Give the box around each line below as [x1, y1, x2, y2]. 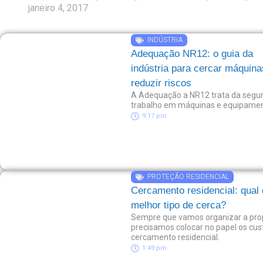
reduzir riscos [131, 77, 192, 89]
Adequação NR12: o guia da [131, 48, 254, 59]
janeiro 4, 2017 [28, 2, 88, 14]
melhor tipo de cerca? [131, 200, 227, 211]
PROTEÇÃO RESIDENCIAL [147, 173, 230, 181]
